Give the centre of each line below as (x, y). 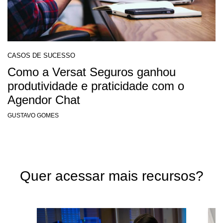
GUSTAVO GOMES (33, 116)
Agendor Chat (44, 100)
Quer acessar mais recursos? (111, 176)
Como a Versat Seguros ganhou (92, 72)
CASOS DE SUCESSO (41, 56)
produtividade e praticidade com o (96, 86)
